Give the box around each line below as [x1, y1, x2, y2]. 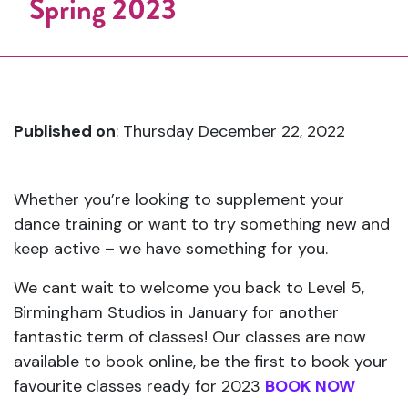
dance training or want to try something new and [14, 213, 390, 235]
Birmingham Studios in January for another [14, 301, 339, 323]
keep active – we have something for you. [14, 238, 328, 260]
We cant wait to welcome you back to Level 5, [14, 277, 364, 299]
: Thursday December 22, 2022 [116, 120, 345, 142]
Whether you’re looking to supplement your [14, 189, 344, 210]
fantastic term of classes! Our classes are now [14, 326, 366, 348]
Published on [14, 120, 116, 142]
